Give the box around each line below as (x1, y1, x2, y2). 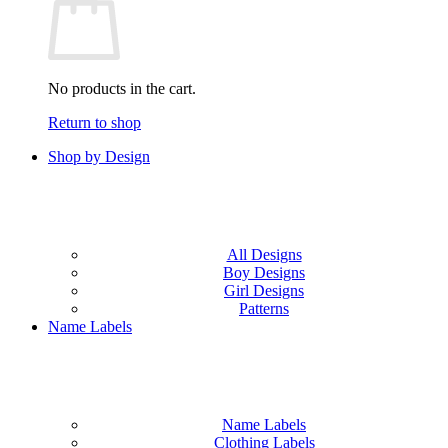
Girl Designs (224, 282, 304, 300)
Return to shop (48, 114, 141, 132)
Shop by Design (48, 148, 150, 166)
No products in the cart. (48, 80, 196, 98)
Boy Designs (223, 264, 305, 282)
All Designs (226, 246, 302, 264)
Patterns (239, 300, 289, 318)
